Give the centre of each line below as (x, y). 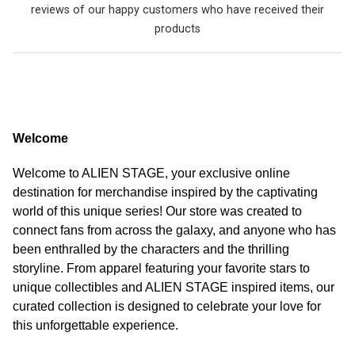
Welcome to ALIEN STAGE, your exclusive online (151, 174)
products (177, 29)
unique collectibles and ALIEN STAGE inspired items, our (174, 288)
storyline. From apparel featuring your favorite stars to (161, 269)
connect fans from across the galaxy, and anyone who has (174, 231)
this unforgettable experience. (95, 326)
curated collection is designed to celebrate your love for (167, 307)
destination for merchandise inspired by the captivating (165, 193)
